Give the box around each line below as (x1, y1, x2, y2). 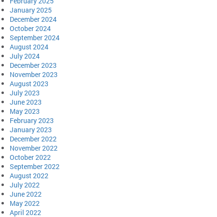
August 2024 (10, 42, 48, 51)
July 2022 (10, 180, 40, 189)
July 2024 (10, 51, 40, 61)
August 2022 (10, 170, 48, 180)
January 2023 (10, 124, 52, 134)
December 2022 (10, 134, 57, 143)
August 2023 (10, 78, 48, 88)
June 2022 (10, 189, 42, 199)
